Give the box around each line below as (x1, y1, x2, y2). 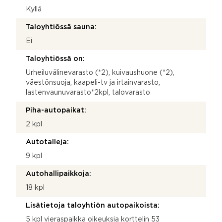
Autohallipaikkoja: (26, 170, 91, 177)
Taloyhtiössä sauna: (26, 24, 97, 30)
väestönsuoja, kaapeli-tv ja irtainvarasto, (26, 79, 160, 86)
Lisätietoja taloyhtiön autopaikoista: (26, 202, 160, 209)
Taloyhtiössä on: (26, 55, 85, 62)
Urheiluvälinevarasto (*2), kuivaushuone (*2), (26, 69, 174, 76)
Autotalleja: (26, 139, 69, 145)
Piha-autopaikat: (26, 107, 86, 113)
